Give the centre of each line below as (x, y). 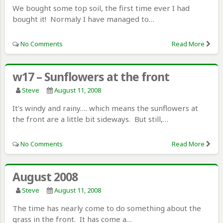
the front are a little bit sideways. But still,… (90, 119)
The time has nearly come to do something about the (107, 208)
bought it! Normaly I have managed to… (83, 19)
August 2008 (45, 176)
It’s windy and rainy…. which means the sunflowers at (105, 108)
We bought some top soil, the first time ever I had (101, 8)
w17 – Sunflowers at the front (91, 76)
